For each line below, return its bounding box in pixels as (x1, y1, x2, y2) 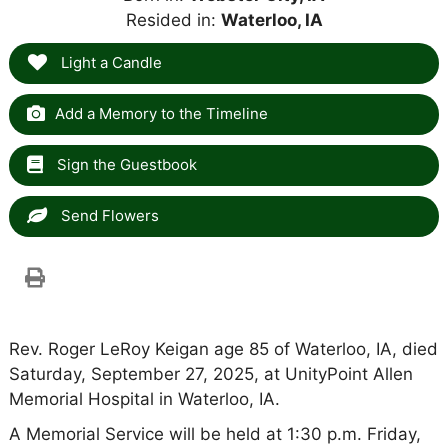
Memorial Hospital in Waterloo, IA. (8, 388, 280, 409)
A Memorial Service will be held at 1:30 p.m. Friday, (8, 423, 421, 444)
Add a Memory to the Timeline (54, 103, 268, 123)
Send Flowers (56, 205, 159, 225)
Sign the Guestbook (52, 154, 197, 174)
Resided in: (125, 9, 221, 30)
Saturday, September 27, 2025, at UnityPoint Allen (8, 363, 413, 384)
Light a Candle (56, 52, 162, 72)
